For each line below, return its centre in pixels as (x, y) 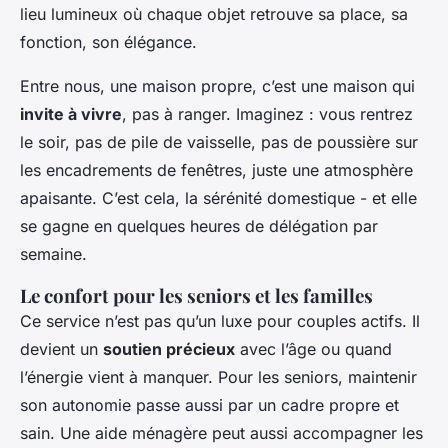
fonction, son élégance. (108, 42)
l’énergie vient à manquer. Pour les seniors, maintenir (218, 377)
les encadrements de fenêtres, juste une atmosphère (216, 170)
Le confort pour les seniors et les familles (196, 296)
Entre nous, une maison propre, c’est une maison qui (217, 86)
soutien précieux (169, 349)
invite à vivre (71, 114)
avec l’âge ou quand (313, 349)
